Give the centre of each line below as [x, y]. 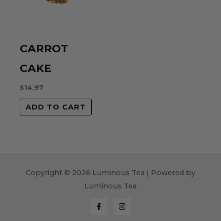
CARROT [44, 49]
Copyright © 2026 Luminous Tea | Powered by [110, 173]
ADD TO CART [55, 107]
